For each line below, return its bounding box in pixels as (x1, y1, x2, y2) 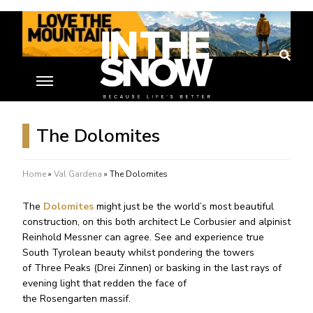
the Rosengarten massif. (22, 291, 131, 305)
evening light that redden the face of (22, 276, 187, 290)
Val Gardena (54, 168, 102, 180)
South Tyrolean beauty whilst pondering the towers (22, 245, 254, 259)
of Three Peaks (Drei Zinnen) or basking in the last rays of (22, 261, 282, 275)
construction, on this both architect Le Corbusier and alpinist (22, 214, 291, 228)
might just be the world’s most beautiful (94, 199, 274, 213)
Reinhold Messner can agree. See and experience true (22, 230, 264, 244)
